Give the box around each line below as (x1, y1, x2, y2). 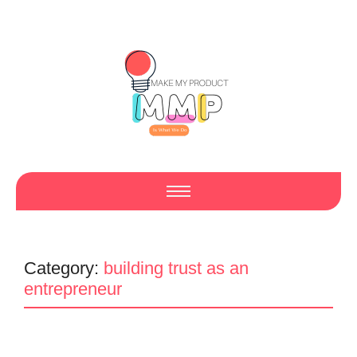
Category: (24, 258, 104, 278)
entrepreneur (24, 279, 122, 299)
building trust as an (104, 258, 249, 278)
